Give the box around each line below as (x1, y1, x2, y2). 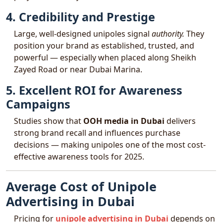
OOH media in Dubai (83, 115, 165, 126)
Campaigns (6, 96, 70, 112)
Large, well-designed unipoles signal (14, 28, 152, 39)
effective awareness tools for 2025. (14, 151, 144, 162)
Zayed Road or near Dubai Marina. (14, 64, 142, 75)
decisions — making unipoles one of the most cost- (14, 139, 206, 150)
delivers (165, 115, 196, 126)
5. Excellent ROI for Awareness (6, 82, 182, 98)
